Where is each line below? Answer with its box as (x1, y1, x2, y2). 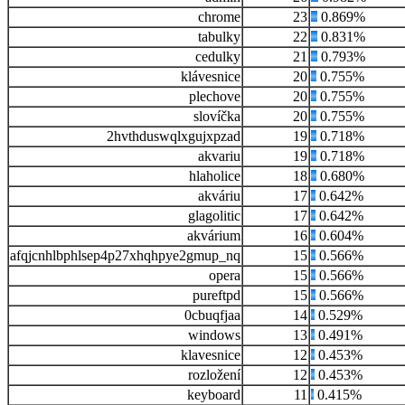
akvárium (187, 228, 240, 244)
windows (188, 327, 240, 344)
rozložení (188, 367, 240, 383)
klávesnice (181, 69, 240, 85)
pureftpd (193, 287, 240, 304)
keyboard (187, 387, 240, 403)
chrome (198, 9, 240, 25)
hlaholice (189, 168, 240, 184)
